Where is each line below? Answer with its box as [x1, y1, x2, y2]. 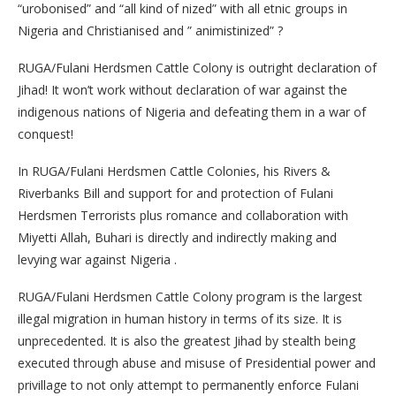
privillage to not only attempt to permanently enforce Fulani [18, 377, 359, 394]
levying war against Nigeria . [18, 251, 177, 269]
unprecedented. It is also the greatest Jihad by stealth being [18, 332, 355, 350]
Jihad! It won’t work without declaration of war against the [18, 81, 347, 99]
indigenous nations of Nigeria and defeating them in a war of [18, 103, 366, 121]
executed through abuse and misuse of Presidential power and [18, 354, 376, 372]
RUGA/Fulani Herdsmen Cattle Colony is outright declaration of [18, 59, 377, 77]
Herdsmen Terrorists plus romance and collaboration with [18, 207, 348, 225]
